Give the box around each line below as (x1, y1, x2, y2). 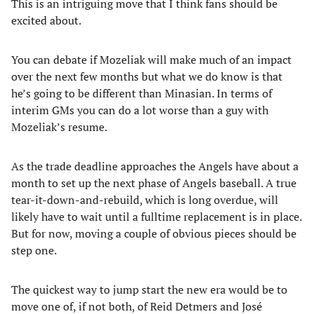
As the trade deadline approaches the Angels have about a (11, 158, 299, 174)
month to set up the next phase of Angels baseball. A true (11, 175, 296, 191)
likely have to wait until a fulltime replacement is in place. (11, 209, 301, 224)
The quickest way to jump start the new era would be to (11, 282, 287, 297)
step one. (11, 243, 57, 258)
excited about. (11, 13, 81, 28)
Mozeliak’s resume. (11, 119, 107, 135)
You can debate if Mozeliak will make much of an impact (11, 52, 292, 67)
